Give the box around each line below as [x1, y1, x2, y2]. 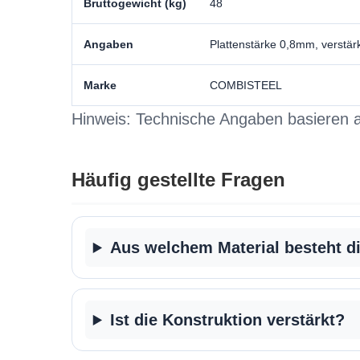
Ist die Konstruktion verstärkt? [109, 311, 345, 329]
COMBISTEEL [209, 79, 282, 92]
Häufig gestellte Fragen [71, 169, 285, 190]
